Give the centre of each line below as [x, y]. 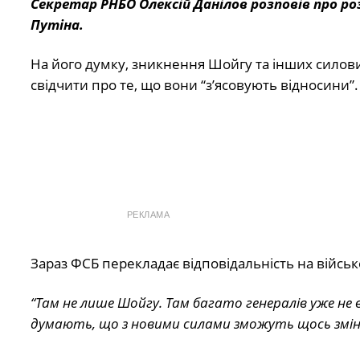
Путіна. [57, 25]
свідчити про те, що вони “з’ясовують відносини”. [194, 84]
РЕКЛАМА [148, 215]
